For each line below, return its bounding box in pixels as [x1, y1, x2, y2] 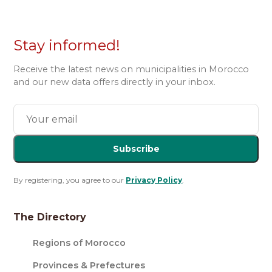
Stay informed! [13, 36, 121, 54]
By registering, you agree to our [13, 175, 126, 185]
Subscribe [112, 143, 160, 154]
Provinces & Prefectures [33, 260, 146, 271]
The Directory [13, 211, 87, 223]
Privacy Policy [126, 175, 183, 185]
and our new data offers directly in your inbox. [13, 76, 216, 87]
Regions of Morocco [33, 237, 126, 248]
